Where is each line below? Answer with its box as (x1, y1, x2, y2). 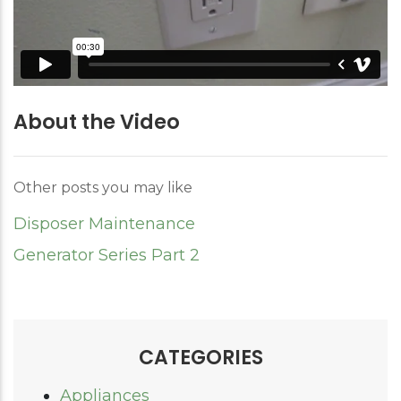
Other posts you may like (13, 178, 192, 196)
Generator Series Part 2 (13, 244, 200, 265)
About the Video (13, 107, 180, 136)
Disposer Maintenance (13, 213, 195, 234)
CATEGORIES (138, 343, 263, 371)
